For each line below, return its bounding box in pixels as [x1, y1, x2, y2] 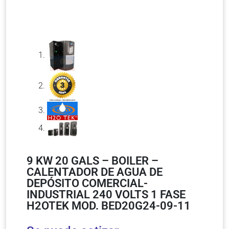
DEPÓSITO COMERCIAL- [27, 177, 148, 190]
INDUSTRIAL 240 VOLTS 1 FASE [27, 188, 186, 201]
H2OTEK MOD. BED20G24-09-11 [27, 199, 191, 213]
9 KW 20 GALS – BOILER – [27, 154, 158, 168]
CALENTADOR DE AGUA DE [27, 166, 163, 179]
